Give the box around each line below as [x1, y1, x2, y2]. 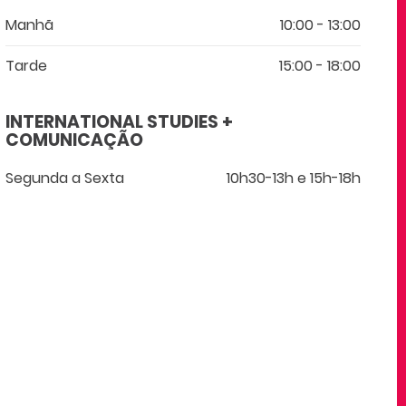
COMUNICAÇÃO [5, 128, 144, 153]
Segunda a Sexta [5, 168, 125, 189]
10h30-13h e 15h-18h [227, 168, 361, 189]
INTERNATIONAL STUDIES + [5, 110, 234, 135]
